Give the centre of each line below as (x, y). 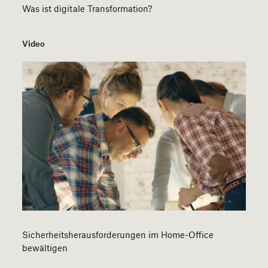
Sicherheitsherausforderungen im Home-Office (118, 234)
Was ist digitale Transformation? (87, 8)
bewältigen (45, 248)
